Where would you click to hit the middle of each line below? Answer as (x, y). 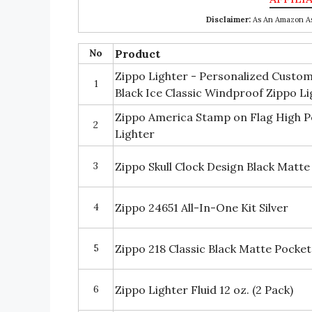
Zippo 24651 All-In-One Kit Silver (202, 207)
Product (138, 53)
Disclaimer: (228, 19)
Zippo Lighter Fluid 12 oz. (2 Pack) (204, 289)
